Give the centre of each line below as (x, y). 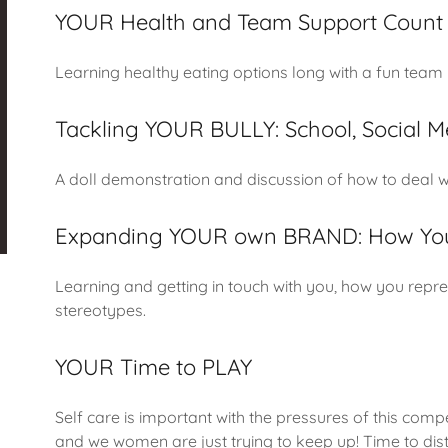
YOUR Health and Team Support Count (248, 22)
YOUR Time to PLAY (153, 367)
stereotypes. (100, 310)
